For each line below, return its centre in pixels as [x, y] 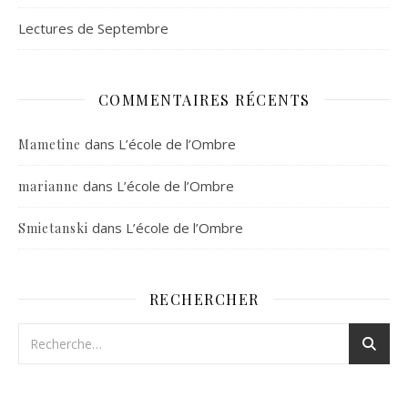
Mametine [50, 144]
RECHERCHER [204, 299]
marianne [49, 186]
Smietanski [53, 228]
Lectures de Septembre [93, 28]
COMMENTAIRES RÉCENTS [204, 99]
